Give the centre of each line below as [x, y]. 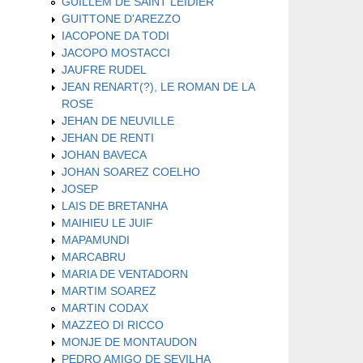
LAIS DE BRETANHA [115, 205]
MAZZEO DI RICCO [113, 325]
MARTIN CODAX [105, 307]
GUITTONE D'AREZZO [121, 18]
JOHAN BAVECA [104, 154]
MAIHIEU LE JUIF [107, 222]
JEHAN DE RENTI [108, 137]
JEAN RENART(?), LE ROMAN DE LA [158, 86]
